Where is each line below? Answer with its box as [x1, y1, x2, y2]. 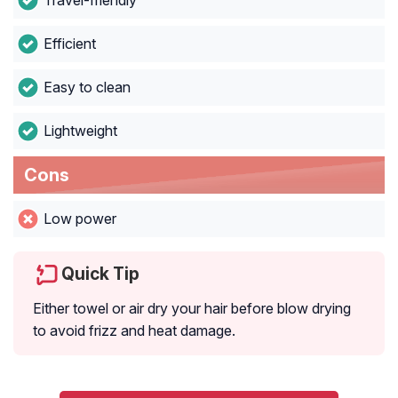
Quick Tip [61, 263, 139, 285]
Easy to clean [43, 78, 131, 97]
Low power [43, 210, 116, 228]
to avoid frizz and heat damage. [33, 322, 235, 340]
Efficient [43, 35, 96, 53]
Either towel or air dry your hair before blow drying [33, 299, 351, 318]
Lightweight [43, 122, 117, 140]
